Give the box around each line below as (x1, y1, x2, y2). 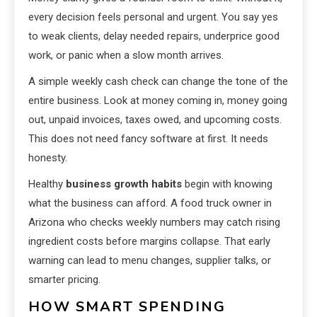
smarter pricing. (28, 273, 100, 287)
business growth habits (66, 178, 182, 191)
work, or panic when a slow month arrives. (28, 49, 224, 62)
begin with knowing (182, 178, 272, 191)
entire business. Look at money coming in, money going (28, 94, 287, 108)
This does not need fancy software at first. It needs (28, 132, 268, 146)
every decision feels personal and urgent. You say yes (28, 11, 278, 24)
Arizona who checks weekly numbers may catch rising (28, 216, 280, 229)
